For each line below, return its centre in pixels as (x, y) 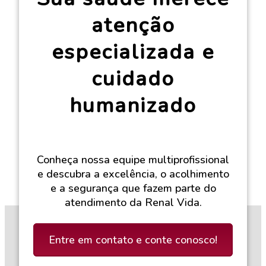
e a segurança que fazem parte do (133, 189)
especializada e (133, 52)
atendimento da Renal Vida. (133, 203)
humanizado (133, 106)
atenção (133, 26)
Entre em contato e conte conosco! (133, 240)
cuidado (133, 79)
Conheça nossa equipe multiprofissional (133, 160)
